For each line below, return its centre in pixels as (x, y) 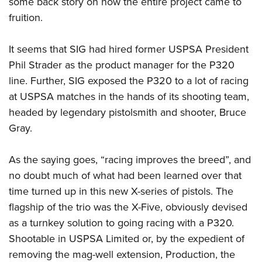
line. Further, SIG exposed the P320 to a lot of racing (129, 80)
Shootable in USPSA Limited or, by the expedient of (127, 238)
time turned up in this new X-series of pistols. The (121, 191)
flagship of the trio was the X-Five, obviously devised (128, 207)
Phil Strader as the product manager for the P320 (122, 65)
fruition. (26, 17)
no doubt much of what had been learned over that (125, 175)
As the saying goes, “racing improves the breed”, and (130, 159)
